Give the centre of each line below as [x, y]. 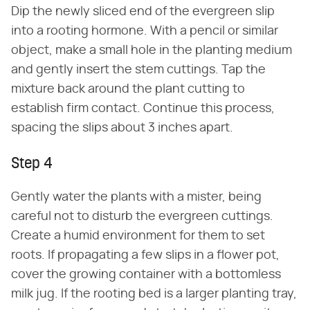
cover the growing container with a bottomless [146, 274]
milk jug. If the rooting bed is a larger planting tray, [154, 294]
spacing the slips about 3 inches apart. [122, 128]
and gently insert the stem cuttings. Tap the [138, 70]
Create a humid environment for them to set [138, 236]
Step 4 [32, 164]
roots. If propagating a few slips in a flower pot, [145, 255]
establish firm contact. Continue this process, [143, 108]
